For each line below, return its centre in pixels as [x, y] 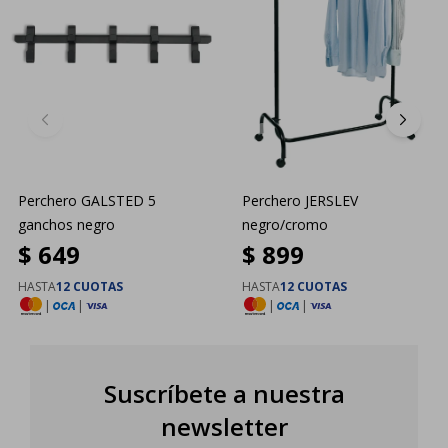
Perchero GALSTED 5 [87, 200]
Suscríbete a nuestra [224, 393]
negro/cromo [285, 224]
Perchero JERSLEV [300, 200]
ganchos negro [66, 224]
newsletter [224, 426]
